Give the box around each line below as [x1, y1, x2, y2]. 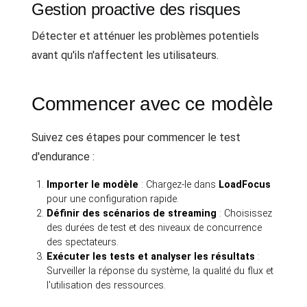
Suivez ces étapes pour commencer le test [32, 130, 241, 144]
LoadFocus [219, 178, 271, 191]
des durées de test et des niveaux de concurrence [47, 221, 262, 234]
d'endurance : [32, 149, 95, 163]
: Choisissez [217, 207, 273, 219]
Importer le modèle [47, 178, 139, 191]
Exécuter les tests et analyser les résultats [47, 250, 256, 262]
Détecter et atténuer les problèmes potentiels [32, 29, 259, 42]
